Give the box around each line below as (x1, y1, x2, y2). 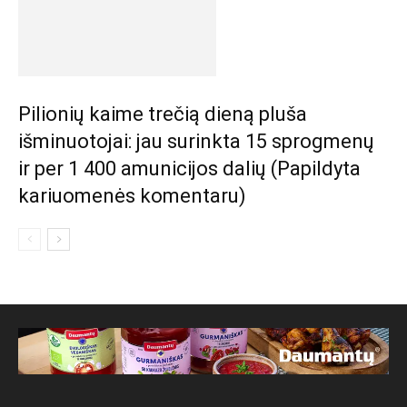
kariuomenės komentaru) (18, 184, 246, 207)
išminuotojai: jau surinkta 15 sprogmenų (18, 130, 374, 153)
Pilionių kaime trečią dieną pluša (18, 103, 307, 125)
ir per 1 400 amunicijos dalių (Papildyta (18, 157, 361, 180)
